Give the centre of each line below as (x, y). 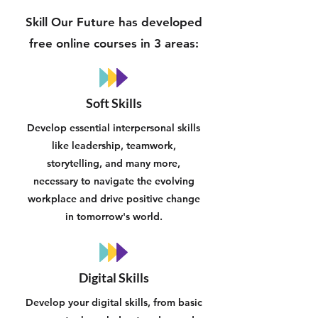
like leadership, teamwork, (114, 146)
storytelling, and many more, (114, 163)
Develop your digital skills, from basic (114, 302)
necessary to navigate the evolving (114, 181)
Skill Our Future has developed (114, 22)
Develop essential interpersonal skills (114, 128)
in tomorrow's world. (114, 216)
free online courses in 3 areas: (114, 43)
